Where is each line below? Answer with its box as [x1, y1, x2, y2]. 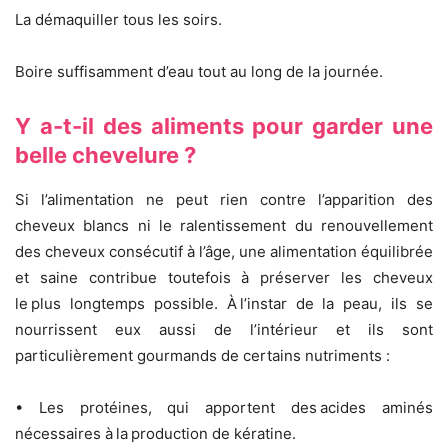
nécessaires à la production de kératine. [15, 424, 296, 444]
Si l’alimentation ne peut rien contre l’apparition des [15, 190, 433, 210]
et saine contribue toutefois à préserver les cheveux [15, 268, 433, 288]
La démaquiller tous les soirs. [15, 10, 222, 30]
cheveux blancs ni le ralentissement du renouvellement [15, 216, 433, 236]
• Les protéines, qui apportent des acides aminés [15, 398, 433, 418]
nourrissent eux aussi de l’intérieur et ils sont [15, 320, 433, 340]
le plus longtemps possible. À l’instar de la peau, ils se [15, 294, 433, 314]
